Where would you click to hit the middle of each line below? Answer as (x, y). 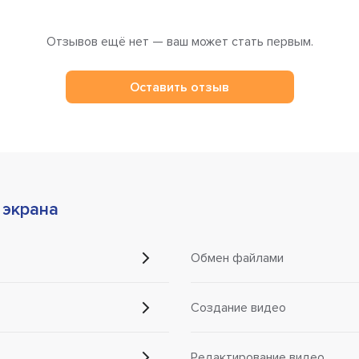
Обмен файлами (237, 258)
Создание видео (238, 307)
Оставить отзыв (179, 87)
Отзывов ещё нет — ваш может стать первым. (179, 42)
